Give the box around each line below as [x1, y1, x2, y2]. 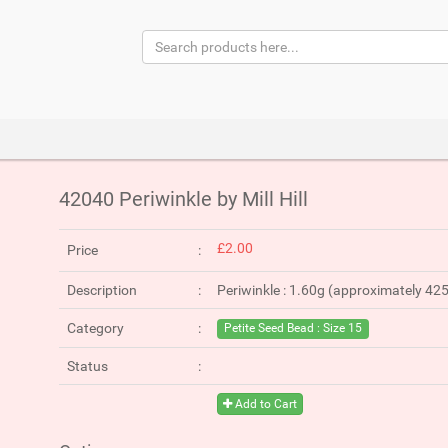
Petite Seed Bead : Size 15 [224, 321, 363, 335]
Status [67, 358, 108, 374]
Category [67, 320, 124, 336]
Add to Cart [232, 397, 297, 412]
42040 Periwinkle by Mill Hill [59, 187, 308, 211]
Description [67, 282, 137, 298]
